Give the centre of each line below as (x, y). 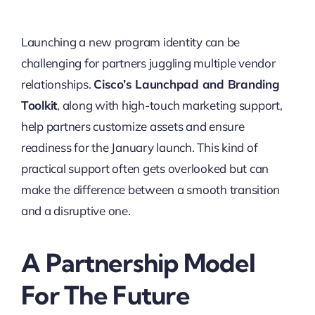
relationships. (57, 84)
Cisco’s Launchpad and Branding (187, 84)
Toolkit (39, 105)
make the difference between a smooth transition (150, 189)
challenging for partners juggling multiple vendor (148, 63)
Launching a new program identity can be (130, 41)
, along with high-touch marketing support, (170, 105)
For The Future (105, 295)
